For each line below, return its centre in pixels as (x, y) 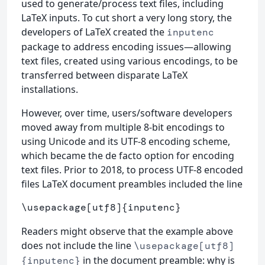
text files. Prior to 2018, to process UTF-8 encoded (132, 169)
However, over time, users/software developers (127, 113)
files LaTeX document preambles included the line (132, 184)
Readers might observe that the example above (127, 231)
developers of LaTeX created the (94, 32)
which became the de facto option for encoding (128, 155)
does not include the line (77, 245)
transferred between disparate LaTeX (104, 75)
